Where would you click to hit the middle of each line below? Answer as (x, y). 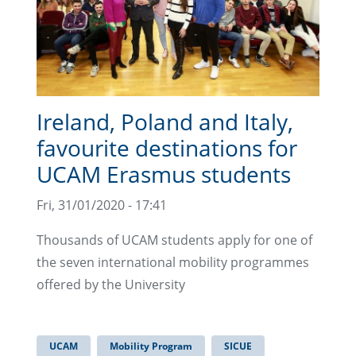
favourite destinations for (167, 148)
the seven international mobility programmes (173, 263)
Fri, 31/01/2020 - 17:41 (102, 205)
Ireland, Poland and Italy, (165, 122)
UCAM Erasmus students (164, 174)
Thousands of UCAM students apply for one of (174, 240)
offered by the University (111, 285)
